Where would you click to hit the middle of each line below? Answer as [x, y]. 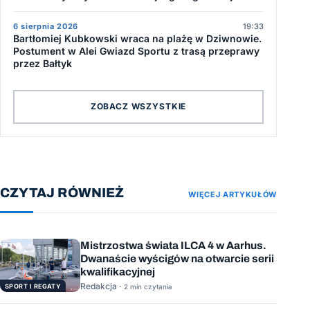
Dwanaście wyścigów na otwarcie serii [177, 258]
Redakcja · [102, 286]
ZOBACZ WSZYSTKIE [138, 107]
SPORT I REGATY [33, 286]
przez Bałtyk [43, 63]
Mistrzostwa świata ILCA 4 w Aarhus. [173, 245]
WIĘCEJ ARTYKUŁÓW [232, 194]
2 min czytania [148, 287]
